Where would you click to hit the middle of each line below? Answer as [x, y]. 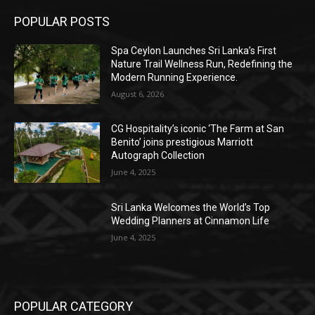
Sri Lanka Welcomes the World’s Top [191, 208]
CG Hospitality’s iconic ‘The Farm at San [198, 129]
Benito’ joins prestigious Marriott [182, 142]
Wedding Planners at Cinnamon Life [191, 221]
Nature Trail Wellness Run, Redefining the [202, 64]
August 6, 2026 [138, 94]
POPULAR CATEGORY [73, 306]
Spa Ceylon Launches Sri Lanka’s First [194, 50]
